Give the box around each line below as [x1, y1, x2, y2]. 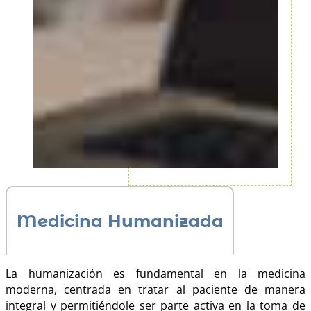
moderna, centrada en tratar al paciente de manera [6, 281, 305, 297]
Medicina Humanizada [16, 211, 224, 231]
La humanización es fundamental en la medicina [6, 265, 305, 281]
